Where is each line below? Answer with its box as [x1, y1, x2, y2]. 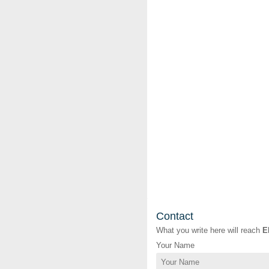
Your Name [156, 241, 195, 250]
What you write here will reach [156, 226, 262, 235]
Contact [156, 210, 193, 223]
